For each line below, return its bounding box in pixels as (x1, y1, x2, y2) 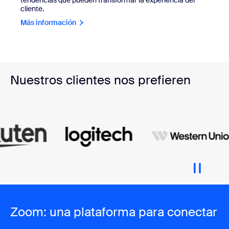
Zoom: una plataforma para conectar (10, 203, 217, 220)
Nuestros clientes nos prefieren (10, 72, 191, 88)
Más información (20, 17, 76, 27)
